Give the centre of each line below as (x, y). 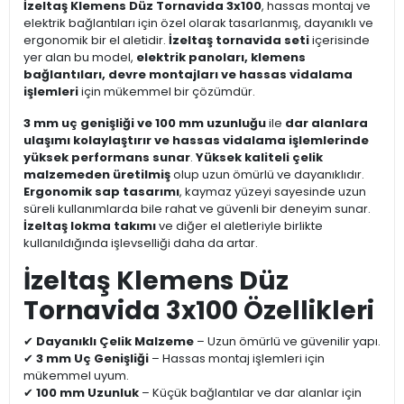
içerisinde (340, 41)
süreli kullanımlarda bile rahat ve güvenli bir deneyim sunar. (197, 209)
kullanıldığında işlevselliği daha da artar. (141, 243)
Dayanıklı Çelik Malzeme (115, 342)
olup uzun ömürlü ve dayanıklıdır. (267, 175)
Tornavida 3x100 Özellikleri (199, 311)
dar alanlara (326, 124)
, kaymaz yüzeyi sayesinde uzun (273, 192)
